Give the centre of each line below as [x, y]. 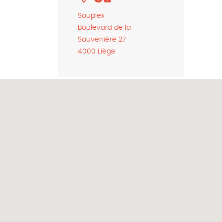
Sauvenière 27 [102, 40]
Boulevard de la [104, 28]
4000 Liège [97, 52]
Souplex [91, 16]
